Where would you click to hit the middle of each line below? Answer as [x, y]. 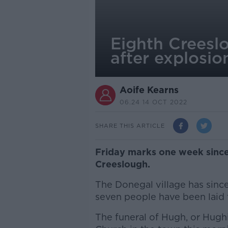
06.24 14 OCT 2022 [153, 102]
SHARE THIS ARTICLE [130, 125]
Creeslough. [122, 164]
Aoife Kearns [149, 90]
